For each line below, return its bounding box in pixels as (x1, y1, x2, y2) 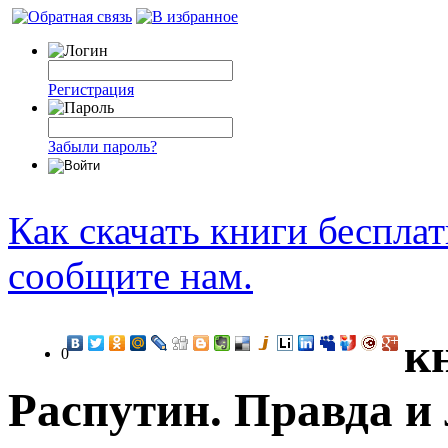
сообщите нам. (8, 254, 253, 297)
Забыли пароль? (48, 138, 157, 155)
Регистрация (48, 81, 134, 98)
